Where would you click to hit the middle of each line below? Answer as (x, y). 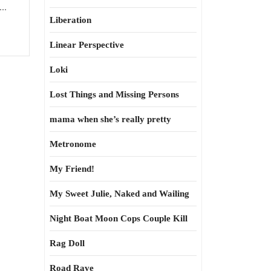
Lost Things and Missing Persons (114, 94)
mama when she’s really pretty (110, 119)
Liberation (70, 20)
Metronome (73, 144)
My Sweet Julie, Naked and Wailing (119, 194)
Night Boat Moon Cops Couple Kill (119, 218)
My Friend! (72, 169)
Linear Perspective (87, 45)
